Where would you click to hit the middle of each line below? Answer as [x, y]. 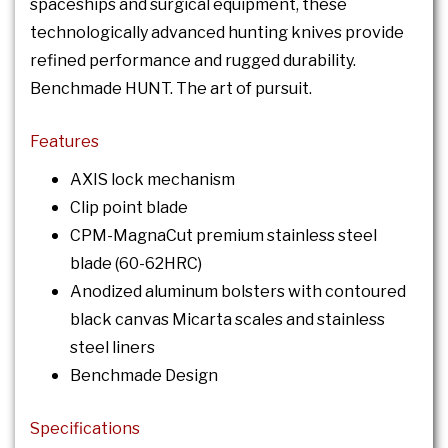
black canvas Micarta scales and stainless [227, 320]
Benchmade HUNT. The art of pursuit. [171, 89]
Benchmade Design [144, 376]
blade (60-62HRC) [137, 264]
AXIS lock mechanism [152, 180]
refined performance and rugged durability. [193, 61]
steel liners [112, 348]
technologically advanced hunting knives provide [217, 33]
